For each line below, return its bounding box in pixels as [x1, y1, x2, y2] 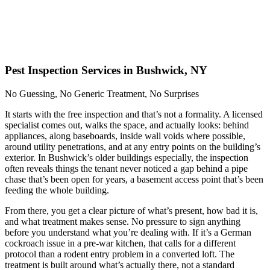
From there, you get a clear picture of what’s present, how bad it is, [5, 205, 258, 216]
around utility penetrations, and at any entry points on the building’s [5, 141, 260, 152]
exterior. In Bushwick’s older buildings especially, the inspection [5, 152, 248, 163]
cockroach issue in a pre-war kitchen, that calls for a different [5, 237, 236, 248]
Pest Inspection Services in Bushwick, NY [5, 64, 207, 77]
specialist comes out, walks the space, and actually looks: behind [5, 119, 249, 130]
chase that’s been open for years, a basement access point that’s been [5, 174, 263, 184]
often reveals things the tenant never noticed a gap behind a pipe [5, 163, 248, 174]
